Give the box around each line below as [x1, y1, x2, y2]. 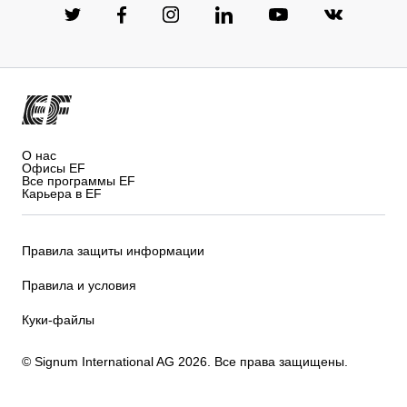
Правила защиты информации [22, 243, 204, 259]
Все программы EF [22, 173, 135, 188]
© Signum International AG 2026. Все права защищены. [22, 353, 348, 369]
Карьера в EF [22, 185, 102, 201]
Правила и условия [22, 278, 136, 293]
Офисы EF [22, 160, 85, 175]
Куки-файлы [22, 313, 94, 328]
